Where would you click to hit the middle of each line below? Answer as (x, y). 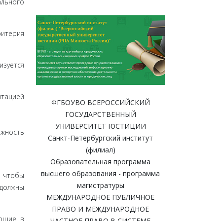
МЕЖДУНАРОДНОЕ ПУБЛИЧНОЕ (100, 197)
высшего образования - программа (100, 174)
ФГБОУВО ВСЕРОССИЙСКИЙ (100, 103)
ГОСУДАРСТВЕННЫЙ (100, 114)
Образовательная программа (100, 162)
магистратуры (100, 185)
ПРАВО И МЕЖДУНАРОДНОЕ (100, 209)
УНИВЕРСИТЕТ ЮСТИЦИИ (100, 126)
